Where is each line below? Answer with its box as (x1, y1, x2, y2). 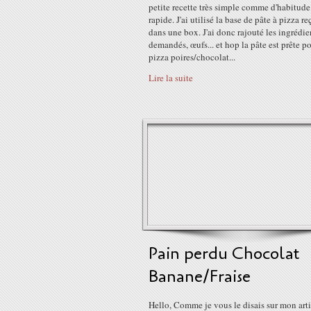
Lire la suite (149, 72, 193, 84)
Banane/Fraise (149, 265, 251, 288)
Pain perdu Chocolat (149, 242, 300, 265)
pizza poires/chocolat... (149, 51, 235, 63)
